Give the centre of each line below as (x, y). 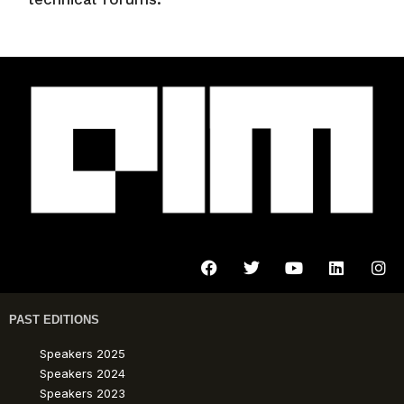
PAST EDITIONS (54, 320)
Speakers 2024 (83, 374)
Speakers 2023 (83, 394)
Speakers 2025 (83, 354)
